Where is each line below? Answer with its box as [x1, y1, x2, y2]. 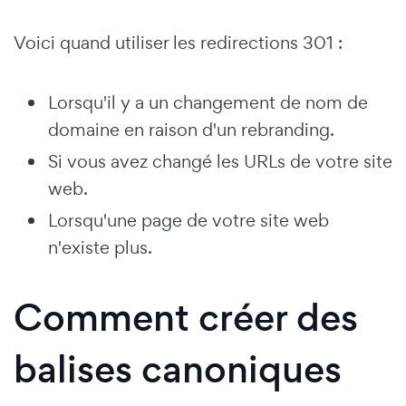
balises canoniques [14, 343, 342, 395]
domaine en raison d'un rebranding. [48, 117, 334, 141]
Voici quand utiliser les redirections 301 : [14, 30, 343, 54]
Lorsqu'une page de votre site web [48, 208, 329, 232]
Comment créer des [14, 291, 358, 343]
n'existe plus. [48, 235, 152, 259]
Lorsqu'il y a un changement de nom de [48, 90, 368, 114]
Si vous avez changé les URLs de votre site [48, 149, 392, 173]
